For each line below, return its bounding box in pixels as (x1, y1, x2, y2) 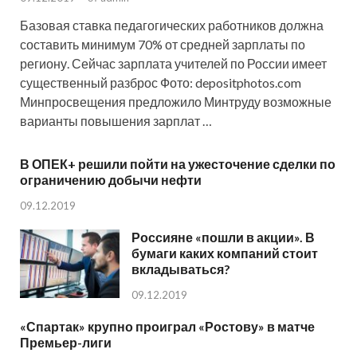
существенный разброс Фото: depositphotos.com (20, 75, 301, 91)
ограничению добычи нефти (20, 172, 202, 188)
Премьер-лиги (20, 335, 112, 351)
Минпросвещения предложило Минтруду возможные (20, 94, 331, 110)
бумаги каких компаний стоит (131, 245, 318, 261)
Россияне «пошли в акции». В (131, 229, 315, 245)
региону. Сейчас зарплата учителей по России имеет (20, 56, 327, 72)
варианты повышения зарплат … (20, 113, 212, 129)
